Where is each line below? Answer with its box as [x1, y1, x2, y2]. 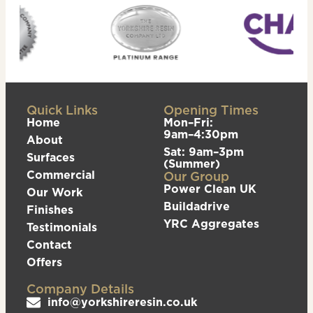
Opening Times [163, 101, 259, 119]
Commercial [27, 166, 95, 182]
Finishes [27, 201, 73, 217]
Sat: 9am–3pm [163, 143, 244, 159]
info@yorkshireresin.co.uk [48, 294, 197, 310]
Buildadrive [163, 198, 230, 214]
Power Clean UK [163, 180, 256, 196]
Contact [27, 236, 72, 252]
